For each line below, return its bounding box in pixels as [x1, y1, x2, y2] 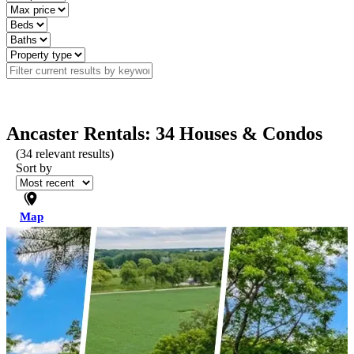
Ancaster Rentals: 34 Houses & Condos [6, 123, 322, 144]
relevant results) [32, 147, 114, 160]
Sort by [16, 161, 52, 175]
